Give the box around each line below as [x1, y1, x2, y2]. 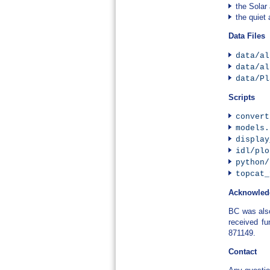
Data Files [228, 31, 266, 41]
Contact [228, 247, 257, 257]
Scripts [228, 92, 256, 102]
